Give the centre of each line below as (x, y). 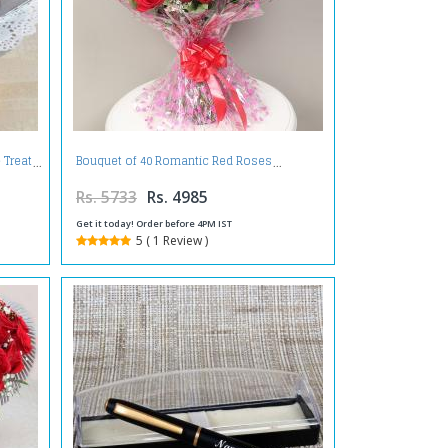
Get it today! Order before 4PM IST (153, 224)
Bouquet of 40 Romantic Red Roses (173, 160)
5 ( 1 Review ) (171, 241)
